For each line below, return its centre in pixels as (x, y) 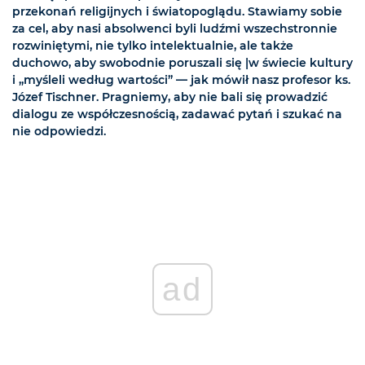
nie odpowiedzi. (59, 132)
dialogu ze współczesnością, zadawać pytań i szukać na (177, 114)
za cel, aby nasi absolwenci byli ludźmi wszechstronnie (175, 29)
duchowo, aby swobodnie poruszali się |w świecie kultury (182, 63)
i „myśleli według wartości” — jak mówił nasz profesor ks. (181, 80)
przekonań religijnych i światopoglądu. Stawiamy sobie (177, 12)
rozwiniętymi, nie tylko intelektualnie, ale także (153, 46)
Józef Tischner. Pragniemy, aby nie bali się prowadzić (170, 97)
